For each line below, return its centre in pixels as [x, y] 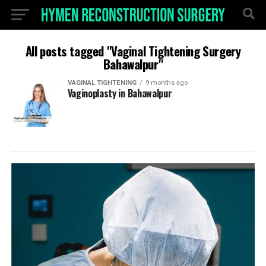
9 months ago [166, 83]
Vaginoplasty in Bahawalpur [120, 93]
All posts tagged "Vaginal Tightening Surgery [133, 51]
